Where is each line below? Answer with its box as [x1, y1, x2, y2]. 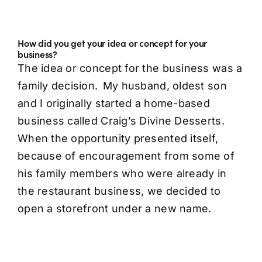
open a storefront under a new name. [17, 202, 212, 215]
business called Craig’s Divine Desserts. [17, 115, 227, 127]
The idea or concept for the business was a [17, 62, 243, 75]
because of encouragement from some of [17, 150, 235, 163]
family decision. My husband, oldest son [17, 80, 227, 92]
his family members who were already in [17, 167, 227, 180]
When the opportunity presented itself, [17, 132, 219, 145]
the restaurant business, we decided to [17, 185, 221, 198]
